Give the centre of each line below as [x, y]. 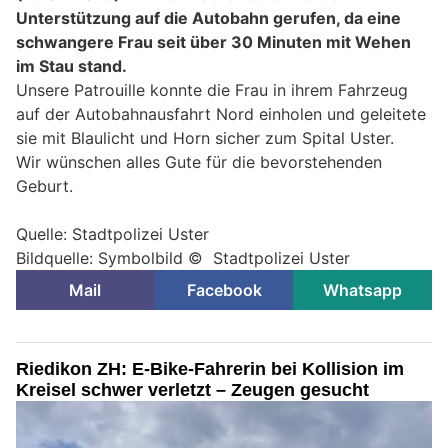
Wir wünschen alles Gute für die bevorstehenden [199, 161]
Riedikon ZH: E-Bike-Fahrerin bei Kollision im [210, 368]
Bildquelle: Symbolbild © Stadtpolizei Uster [183, 257]
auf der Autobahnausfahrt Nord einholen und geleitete [221, 113]
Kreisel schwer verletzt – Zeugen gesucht [192, 389]
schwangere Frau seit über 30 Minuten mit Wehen [213, 41]
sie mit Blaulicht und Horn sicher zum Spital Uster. [205, 137]
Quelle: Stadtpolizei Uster [112, 233]
